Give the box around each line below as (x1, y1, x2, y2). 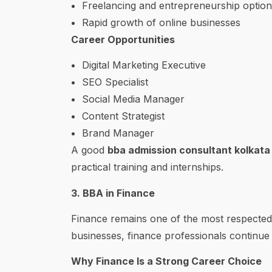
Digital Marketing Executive (82, 59, 206, 72)
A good (71, 144, 107, 157)
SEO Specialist (82, 76, 148, 89)
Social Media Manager (82, 93, 185, 106)
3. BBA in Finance (71, 186, 155, 199)
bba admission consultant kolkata (107, 144, 270, 157)
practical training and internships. (71, 161, 223, 174)
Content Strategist (82, 110, 165, 123)
